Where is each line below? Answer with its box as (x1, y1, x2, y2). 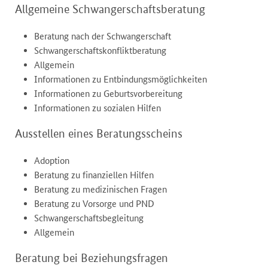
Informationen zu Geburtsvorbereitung (34, 88, 182, 100)
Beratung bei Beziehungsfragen (15, 251, 168, 266)
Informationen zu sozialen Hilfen (34, 102, 161, 114)
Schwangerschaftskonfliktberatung (34, 45, 166, 57)
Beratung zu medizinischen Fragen (34, 184, 167, 196)
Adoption (34, 155, 69, 167)
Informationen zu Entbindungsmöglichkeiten (34, 74, 207, 86)
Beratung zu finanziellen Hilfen (34, 169, 154, 181)
